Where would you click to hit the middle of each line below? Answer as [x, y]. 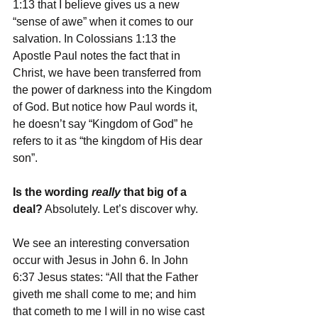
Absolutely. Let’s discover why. [122, 209]
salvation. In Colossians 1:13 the [96, 38]
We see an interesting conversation [103, 243]
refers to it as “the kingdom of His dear [109, 141]
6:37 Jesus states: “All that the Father [107, 277]
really [108, 192]
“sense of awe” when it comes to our [104, 21]
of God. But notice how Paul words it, [106, 106]
